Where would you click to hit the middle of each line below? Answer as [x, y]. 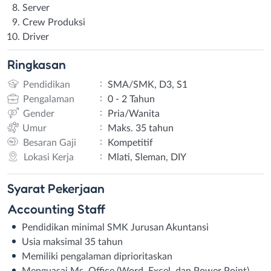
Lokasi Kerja [48, 157]
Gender [38, 113]
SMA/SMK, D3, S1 [147, 84]
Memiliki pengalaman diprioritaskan [97, 256]
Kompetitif [130, 142]
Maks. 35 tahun [140, 128]
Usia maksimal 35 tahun [72, 242]
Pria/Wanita [133, 113]
